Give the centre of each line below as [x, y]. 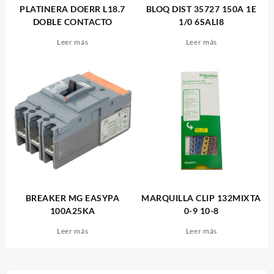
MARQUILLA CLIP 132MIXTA [201, 198]
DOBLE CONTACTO [72, 21]
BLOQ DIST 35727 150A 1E [201, 9]
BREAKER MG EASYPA [72, 198]
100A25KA [72, 211]
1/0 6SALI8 [202, 21]
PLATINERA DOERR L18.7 [72, 9]
